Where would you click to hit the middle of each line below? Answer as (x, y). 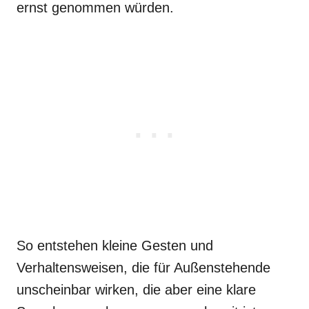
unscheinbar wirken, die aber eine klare (136, 289)
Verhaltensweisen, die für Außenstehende (143, 267)
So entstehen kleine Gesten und (115, 245)
